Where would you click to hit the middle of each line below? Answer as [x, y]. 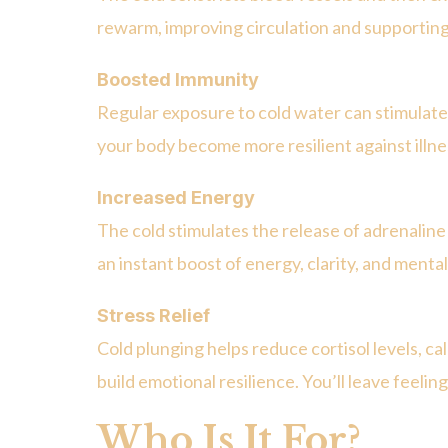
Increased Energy [176, 198]
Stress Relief [153, 316]
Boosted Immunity [178, 80]
